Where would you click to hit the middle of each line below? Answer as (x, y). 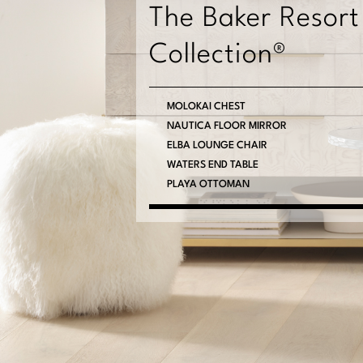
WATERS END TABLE (213, 164)
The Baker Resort (254, 19)
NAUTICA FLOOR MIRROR (227, 126)
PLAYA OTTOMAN (208, 184)
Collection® (218, 55)
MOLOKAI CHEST (206, 106)
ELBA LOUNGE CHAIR (217, 145)
